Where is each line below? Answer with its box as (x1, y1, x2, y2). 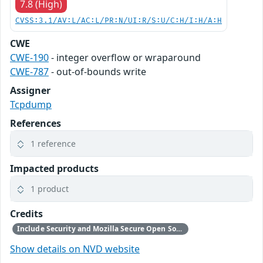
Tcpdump (10, 98, 52, 111)
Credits (10, 207, 43, 220)
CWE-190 (10, 51, 49, 64)
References (10, 117, 61, 130)
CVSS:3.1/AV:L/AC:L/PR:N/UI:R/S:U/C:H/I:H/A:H (15, 16, 222, 25)
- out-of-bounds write (49, 65, 146, 78)
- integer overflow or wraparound (49, 51, 201, 64)
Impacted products (10, 162, 99, 175)
